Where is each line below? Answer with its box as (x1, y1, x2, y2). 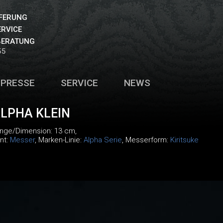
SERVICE (60, 77, 98, 89)
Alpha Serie (83, 135, 122, 144)
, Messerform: (121, 135, 170, 144)
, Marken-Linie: (34, 135, 84, 144)
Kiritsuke (170, 135, 199, 144)
